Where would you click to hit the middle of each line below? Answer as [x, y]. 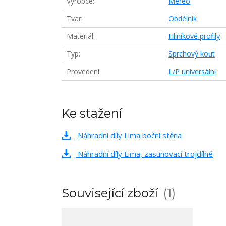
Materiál [80, 36]
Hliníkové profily [194, 36]
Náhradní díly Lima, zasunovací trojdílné [144, 154]
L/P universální [192, 71]
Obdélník [183, 18]
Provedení [83, 71]
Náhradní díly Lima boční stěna [129, 135]
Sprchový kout [192, 54]
